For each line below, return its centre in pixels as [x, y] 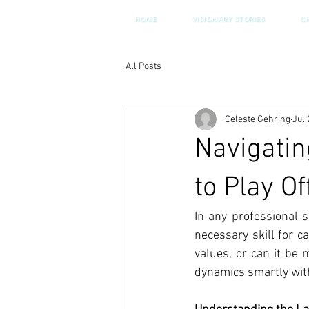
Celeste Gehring [258, 119]
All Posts [143, 66]
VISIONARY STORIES [228, 19]
